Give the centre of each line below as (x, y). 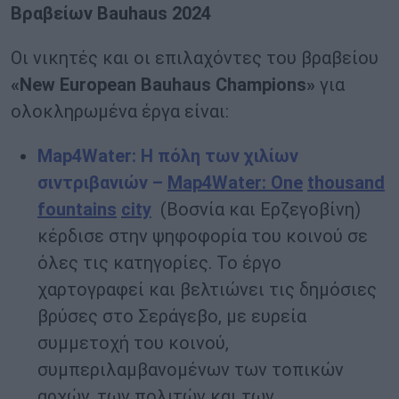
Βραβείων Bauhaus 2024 (111, 14)
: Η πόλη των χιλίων (215, 156)
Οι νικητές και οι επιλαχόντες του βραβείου (195, 58)
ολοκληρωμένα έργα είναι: (120, 112)
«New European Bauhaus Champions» (163, 85)
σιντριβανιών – (102, 183)
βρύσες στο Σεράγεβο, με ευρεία (172, 317)
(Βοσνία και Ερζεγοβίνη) (261, 210)
